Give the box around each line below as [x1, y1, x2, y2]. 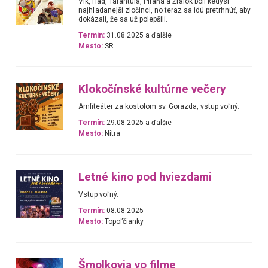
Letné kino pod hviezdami [78, 170, 212, 184]
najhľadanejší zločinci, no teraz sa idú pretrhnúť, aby [78, 5, 251, 14]
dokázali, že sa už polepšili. [78, 14, 168, 23]
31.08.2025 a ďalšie [105, 31, 172, 39]
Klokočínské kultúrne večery [78, 83, 226, 96]
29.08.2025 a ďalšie [105, 118, 172, 127]
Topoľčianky [103, 217, 144, 226]
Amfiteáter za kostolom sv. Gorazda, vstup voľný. [78, 102, 240, 111]
